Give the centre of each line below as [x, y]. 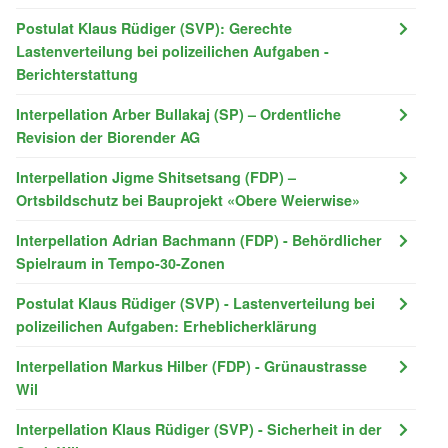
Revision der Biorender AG [108, 136]
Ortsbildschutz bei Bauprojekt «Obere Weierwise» [188, 199]
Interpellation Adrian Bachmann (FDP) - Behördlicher [199, 239]
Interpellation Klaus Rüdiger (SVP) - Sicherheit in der [199, 428]
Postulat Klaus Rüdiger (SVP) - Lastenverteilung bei [195, 302]
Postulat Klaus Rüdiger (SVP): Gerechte [154, 27]
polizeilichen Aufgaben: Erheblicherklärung [166, 325]
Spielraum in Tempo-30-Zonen [120, 262]
